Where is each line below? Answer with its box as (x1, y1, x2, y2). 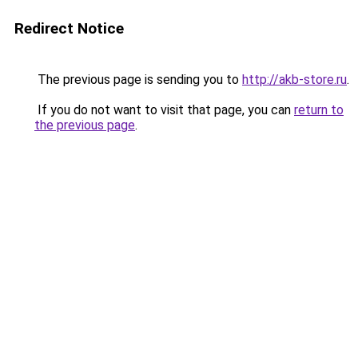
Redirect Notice (14, 19, 124, 38)
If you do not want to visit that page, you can (34, 102, 294, 117)
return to (294, 102, 344, 117)
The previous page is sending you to (34, 72, 242, 87)
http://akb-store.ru (242, 72, 347, 87)
